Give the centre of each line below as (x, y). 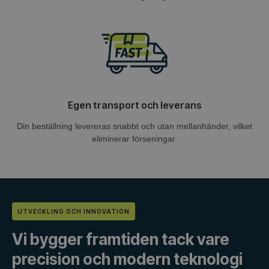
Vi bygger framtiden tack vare (121, 240)
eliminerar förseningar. (134, 139)
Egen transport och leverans (134, 105)
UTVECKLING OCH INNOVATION (74, 212)
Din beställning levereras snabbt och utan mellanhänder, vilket (134, 126)
